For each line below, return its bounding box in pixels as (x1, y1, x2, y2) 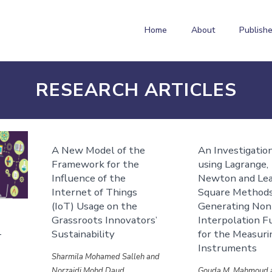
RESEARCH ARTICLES (35, 78, 237, 103)
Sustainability (52, 227, 115, 241)
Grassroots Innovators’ (52, 213, 158, 227)
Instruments (198, 241, 257, 255)
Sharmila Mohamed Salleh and (52, 251, 160, 262)
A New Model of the (52, 143, 146, 157)
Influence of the (52, 171, 126, 185)
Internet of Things (52, 185, 138, 199)
